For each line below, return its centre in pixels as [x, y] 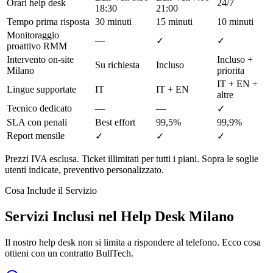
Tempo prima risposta [48, 22]
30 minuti [113, 22]
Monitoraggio [33, 35]
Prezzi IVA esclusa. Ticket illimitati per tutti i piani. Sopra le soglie [132, 159]
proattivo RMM [37, 46]
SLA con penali [37, 122]
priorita [231, 70]
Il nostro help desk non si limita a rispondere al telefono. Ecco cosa [133, 242]
